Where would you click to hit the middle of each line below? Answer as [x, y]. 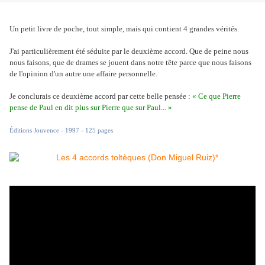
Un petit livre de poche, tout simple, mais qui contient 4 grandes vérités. [124, 29]
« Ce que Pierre [216, 96]
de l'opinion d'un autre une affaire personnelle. [83, 74]
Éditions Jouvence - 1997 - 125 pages [61, 131]
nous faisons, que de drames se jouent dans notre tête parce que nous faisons [130, 63]
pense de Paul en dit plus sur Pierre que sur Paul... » [91, 108]
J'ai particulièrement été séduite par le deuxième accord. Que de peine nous [129, 51]
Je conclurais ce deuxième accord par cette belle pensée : [101, 96]
